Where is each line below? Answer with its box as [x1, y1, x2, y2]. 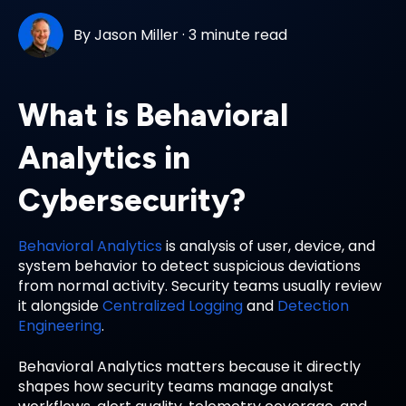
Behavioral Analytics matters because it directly [18, 355, 361, 377]
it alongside [18, 295, 102, 317]
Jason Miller [94, 24, 179, 46]
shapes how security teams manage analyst [18, 375, 333, 397]
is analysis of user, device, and [162, 236, 375, 257]
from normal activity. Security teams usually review [18, 275, 382, 297]
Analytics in [18, 140, 190, 178]
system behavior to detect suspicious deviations [18, 256, 361, 277]
